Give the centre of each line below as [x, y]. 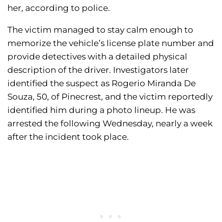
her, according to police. [59, 8]
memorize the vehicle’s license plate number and [111, 43]
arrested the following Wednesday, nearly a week [110, 124]
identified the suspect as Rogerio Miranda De [102, 83]
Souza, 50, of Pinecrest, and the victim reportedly [110, 97]
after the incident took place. [68, 137]
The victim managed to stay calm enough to [100, 30]
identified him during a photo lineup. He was [101, 110]
